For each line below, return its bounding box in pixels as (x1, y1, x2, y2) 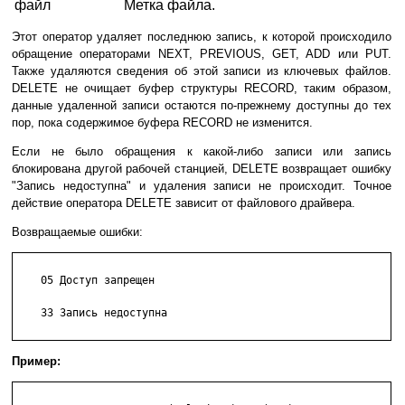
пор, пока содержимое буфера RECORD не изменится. (12, 116, 313, 130)
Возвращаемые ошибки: (12, 225, 143, 240)
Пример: (12, 354, 61, 369)
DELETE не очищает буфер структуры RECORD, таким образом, (12, 81, 391, 96)
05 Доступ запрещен (15, 274, 155, 287)
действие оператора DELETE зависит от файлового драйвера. (12, 196, 355, 211)
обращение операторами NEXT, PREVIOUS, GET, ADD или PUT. (12, 47, 391, 61)
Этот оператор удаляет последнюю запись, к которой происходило (12, 30, 391, 44)
